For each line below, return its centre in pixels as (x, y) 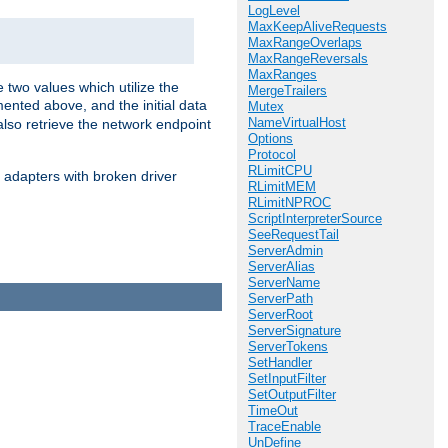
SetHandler (280, 362)
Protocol (272, 154)
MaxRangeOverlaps (305, 42)
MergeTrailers (287, 90)
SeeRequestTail (293, 234)
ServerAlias (281, 266)
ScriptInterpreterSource (315, 218)
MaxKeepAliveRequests (317, 26)
